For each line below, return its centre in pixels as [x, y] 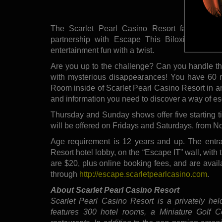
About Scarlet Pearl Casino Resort [115, 190]
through [65, 174]
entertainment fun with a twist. [102, 50]
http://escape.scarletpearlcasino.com [143, 174]
